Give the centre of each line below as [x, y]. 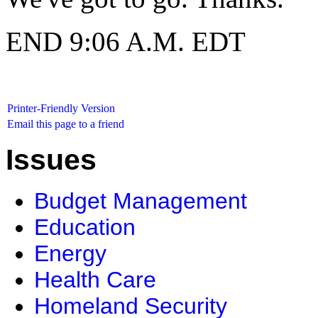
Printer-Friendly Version [61, 108]
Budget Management [141, 201]
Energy [70, 254]
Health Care [95, 280]
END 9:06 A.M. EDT [126, 42]
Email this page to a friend [66, 124]
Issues [51, 160]
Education [85, 227]
